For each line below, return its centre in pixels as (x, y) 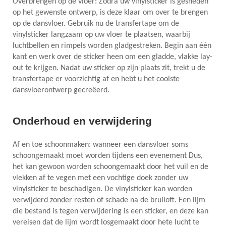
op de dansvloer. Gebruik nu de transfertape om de (96, 23)
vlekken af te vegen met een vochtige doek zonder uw (100, 178)
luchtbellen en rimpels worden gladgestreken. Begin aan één (112, 46)
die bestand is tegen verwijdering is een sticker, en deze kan (110, 211)
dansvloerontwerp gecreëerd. (61, 90)
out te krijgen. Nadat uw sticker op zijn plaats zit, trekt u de (109, 68)
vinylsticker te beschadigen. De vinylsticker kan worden (102, 189)
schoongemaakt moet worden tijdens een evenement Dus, (108, 156)
